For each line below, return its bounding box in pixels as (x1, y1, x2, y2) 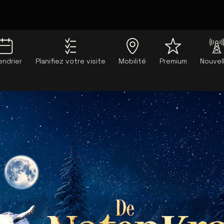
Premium (159, 56, 187, 65)
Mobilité (118, 56, 146, 65)
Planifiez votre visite (35, 56, 105, 65)
